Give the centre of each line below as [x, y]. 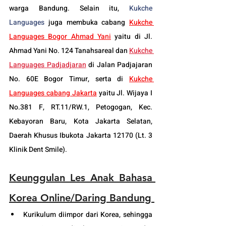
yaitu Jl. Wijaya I [125, 93]
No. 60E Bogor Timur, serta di [69, 79]
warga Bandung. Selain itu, [69, 8]
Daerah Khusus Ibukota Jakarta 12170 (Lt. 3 [81, 135]
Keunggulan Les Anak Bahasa [81, 177]
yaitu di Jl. [132, 36]
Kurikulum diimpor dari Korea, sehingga [88, 214]
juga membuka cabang [87, 22]
